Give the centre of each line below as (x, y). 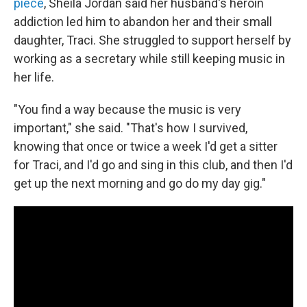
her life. (34, 77)
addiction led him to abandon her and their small (143, 22)
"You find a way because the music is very (127, 109)
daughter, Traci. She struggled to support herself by (152, 40)
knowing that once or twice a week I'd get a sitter (146, 146)
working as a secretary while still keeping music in (149, 59)
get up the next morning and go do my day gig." (140, 183)
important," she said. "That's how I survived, (131, 128)
